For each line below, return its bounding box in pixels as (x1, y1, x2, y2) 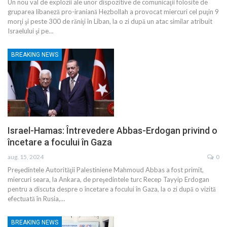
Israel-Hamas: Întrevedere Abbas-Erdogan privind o (8, 125, 217, 136)
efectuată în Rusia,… (8, 195, 65, 203)
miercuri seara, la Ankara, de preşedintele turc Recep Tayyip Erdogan (8, 175, 209, 184)
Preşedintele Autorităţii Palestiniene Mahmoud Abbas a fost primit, (8, 166, 204, 174)
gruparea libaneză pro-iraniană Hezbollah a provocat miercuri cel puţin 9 (8, 7, 219, 16)
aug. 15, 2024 (8, 153, 44, 161)
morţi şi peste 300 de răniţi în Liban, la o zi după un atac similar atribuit (8, 17, 212, 25)
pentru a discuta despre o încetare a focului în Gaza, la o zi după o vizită (8, 185, 216, 194)
